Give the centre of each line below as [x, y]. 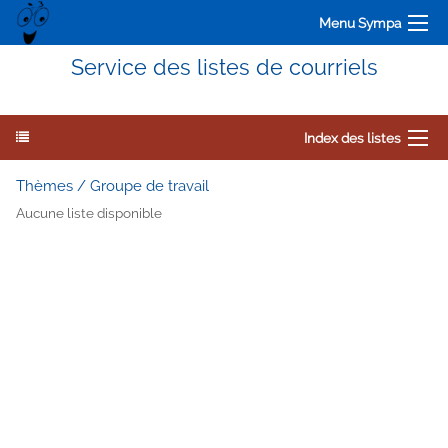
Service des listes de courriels [224, 67]
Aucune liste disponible [89, 213]
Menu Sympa [360, 22]
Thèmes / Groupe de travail [112, 186]
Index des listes [352, 137]
